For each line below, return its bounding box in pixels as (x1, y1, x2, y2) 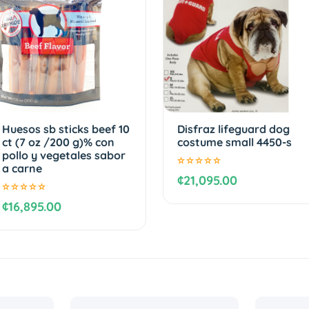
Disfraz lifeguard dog (177, 121, 290, 136)
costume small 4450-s (177, 134, 292, 149)
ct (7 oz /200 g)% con (1, 134, 114, 149)
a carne (1, 161, 42, 175)
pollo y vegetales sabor (1, 148, 126, 162)
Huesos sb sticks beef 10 (1, 121, 130, 136)
